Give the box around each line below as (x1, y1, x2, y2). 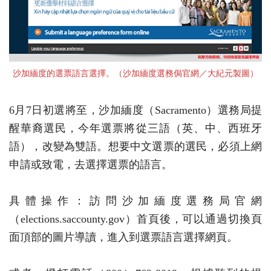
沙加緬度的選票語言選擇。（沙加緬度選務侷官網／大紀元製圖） (13, 68, 258, 79)
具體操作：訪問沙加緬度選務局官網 (9, 195, 262, 207)
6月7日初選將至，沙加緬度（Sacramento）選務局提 (9, 104, 262, 117)
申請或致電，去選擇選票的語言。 (9, 158, 172, 171)
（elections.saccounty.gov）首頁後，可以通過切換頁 (9, 213, 262, 226)
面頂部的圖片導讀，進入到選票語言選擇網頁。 (9, 231, 238, 244)
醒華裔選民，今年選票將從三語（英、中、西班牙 (9, 122, 262, 135)
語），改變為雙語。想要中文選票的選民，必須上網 (9, 140, 262, 153)
